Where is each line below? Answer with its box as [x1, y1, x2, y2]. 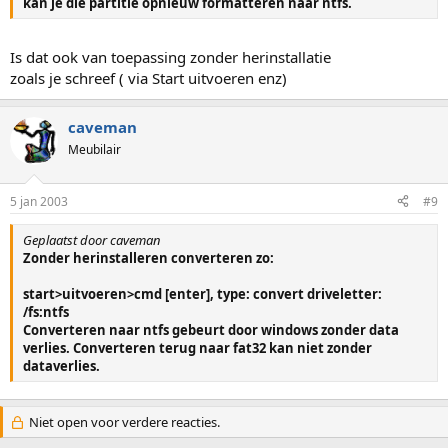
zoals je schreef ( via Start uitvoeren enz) [10, 68, 287, 88]
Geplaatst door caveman [23, 230, 161, 249]
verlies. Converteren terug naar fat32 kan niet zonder [23, 338, 372, 357]
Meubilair [68, 141, 121, 158]
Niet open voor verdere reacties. [25, 413, 220, 431]
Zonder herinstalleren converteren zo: [23, 248, 274, 267]
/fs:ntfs [23, 302, 69, 321]
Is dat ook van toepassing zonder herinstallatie [10, 47, 331, 67]
